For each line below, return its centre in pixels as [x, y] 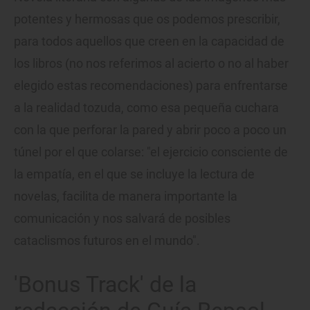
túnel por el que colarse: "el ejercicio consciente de [151, 152]
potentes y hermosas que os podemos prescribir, [147, 19]
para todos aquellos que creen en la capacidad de [149, 42]
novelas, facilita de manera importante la [126, 197]
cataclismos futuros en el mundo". [107, 241]
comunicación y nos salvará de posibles [122, 219]
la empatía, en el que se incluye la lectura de [134, 174]
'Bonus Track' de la [105, 285]
